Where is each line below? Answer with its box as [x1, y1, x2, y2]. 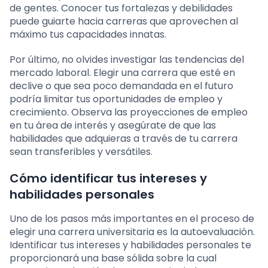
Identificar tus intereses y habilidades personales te [10, 238, 251, 252]
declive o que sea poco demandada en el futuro [10, 79, 233, 93]
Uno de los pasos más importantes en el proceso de [10, 212, 254, 226]
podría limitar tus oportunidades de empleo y [10, 92, 223, 106]
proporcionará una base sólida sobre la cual [10, 251, 217, 266]
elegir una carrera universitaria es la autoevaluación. [10, 225, 255, 239]
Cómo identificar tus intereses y [10, 170, 207, 187]
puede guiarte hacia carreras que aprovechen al [10, 14, 238, 29]
